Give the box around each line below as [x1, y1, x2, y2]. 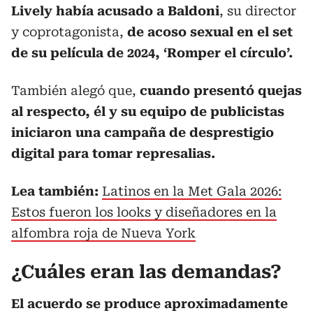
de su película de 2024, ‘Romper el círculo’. [11, 45, 293, 60]
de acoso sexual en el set [127, 24, 293, 39]
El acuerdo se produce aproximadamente [11, 296, 288, 311]
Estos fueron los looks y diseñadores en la [11, 205, 277, 219]
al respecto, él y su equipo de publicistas [11, 104, 284, 119]
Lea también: [11, 184, 99, 198]
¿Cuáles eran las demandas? [11, 261, 282, 282]
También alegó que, [11, 83, 140, 98]
